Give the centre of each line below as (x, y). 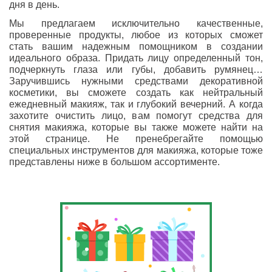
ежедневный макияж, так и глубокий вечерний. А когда (136, 104)
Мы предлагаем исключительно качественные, (136, 24)
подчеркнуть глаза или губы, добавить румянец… (136, 70)
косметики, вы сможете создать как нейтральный (136, 93)
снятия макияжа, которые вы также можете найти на (136, 127)
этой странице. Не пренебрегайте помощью (136, 139)
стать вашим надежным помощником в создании (136, 47)
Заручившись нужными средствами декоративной (136, 81)
